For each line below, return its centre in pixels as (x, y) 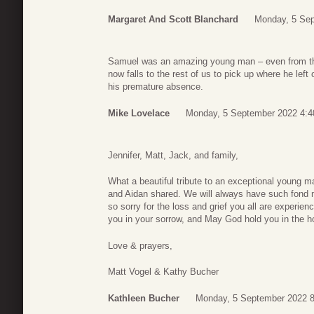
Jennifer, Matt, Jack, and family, (173, 155)
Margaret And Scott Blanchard (173, 20)
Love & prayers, (140, 245)
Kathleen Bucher (144, 298)
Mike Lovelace (139, 113)
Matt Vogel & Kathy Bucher (163, 272)
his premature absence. (156, 87)
